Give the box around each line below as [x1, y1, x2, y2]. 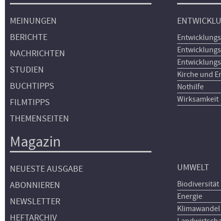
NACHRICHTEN [10, 48, 65, 59]
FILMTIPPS [10, 97, 50, 108]
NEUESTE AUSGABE [10, 163, 83, 175]
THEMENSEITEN [10, 113, 69, 124]
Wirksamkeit [177, 94, 219, 104]
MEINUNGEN [10, 15, 57, 27]
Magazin [10, 132, 61, 151]
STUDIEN [10, 64, 44, 75]
